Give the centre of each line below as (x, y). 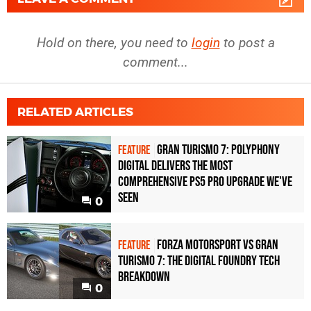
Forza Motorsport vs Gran (218, 245)
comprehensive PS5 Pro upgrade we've (205, 182)
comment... (155, 62)
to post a (247, 42)
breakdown (144, 277)
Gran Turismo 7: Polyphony (218, 150)
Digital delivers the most (175, 166)
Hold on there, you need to (114, 42)
